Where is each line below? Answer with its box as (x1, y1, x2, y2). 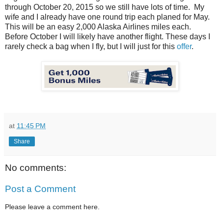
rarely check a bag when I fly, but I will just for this (5, 42, 177, 51)
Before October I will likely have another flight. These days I (5, 32, 210, 41)
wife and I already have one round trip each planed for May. (5, 12, 210, 21)
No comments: (5, 162, 66, 173)
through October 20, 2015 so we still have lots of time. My (5, 2, 204, 11)
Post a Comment (5, 184, 76, 194)
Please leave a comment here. (5, 202, 100, 211)
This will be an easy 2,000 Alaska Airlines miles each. (5, 22, 191, 31)
